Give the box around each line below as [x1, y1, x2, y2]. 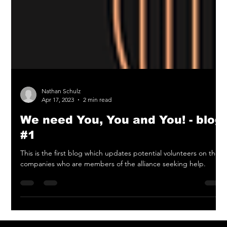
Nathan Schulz [42, 103, 81, 111]
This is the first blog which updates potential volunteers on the [20, 165, 220, 174]
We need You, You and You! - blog [20, 130, 223, 142]
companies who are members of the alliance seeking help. [20, 175, 206, 184]
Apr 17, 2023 [42, 112, 74, 120]
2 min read [83, 112, 112, 120]
